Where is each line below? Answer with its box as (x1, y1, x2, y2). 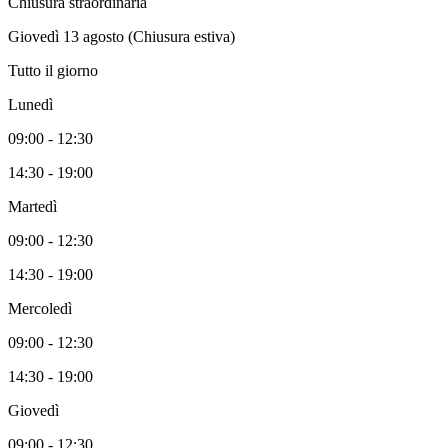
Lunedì (8, 96, 53, 114)
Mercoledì (8, 300, 72, 318)
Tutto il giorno (8, 62, 98, 80)
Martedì (8, 198, 57, 216)
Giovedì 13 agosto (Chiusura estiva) (8, 28, 235, 46)
